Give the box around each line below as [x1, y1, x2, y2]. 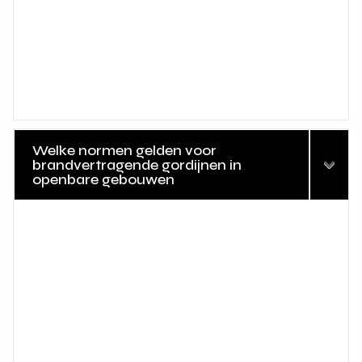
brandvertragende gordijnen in [32, 156, 242, 175]
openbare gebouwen [32, 170, 175, 189]
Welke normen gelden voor [32, 141, 217, 160]
